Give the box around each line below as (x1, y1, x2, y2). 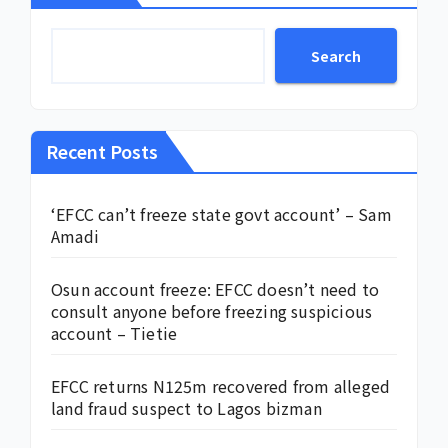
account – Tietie (51, 321, 178, 346)
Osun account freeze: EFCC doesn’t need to (51, 277, 380, 302)
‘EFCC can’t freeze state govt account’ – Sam (51, 202, 392, 227)
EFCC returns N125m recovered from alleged (51, 374, 391, 399)
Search (311, 45, 361, 66)
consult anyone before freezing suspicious (51, 299, 373, 324)
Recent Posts (46, 138, 158, 165)
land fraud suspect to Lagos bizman (51, 396, 322, 421)
